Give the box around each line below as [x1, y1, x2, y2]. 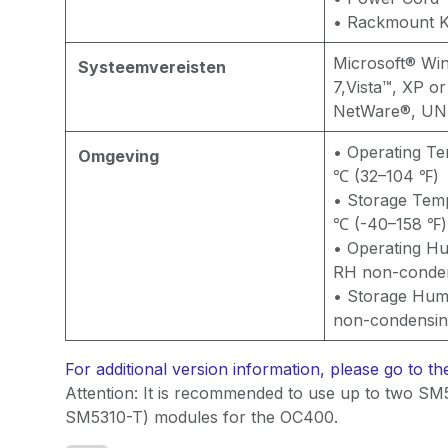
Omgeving [77, 146, 159, 166]
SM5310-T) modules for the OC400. [64, 407, 338, 427]
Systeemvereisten [77, 57, 226, 77]
